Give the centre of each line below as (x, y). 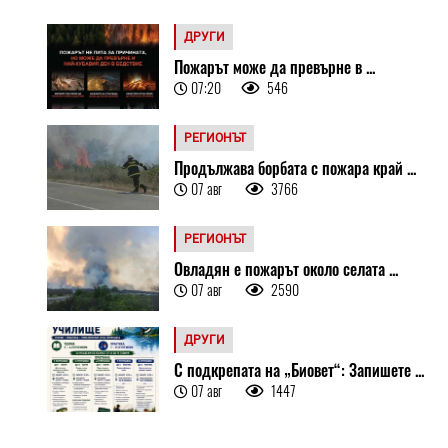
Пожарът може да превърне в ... (275, 66)
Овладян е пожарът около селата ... (286, 268)
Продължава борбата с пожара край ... (295, 167)
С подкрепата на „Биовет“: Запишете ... (299, 369)
